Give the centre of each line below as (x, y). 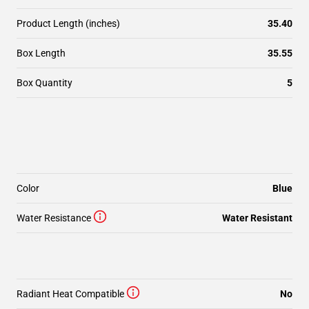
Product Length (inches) (68, 23)
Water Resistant (257, 218)
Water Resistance (54, 218)
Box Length (41, 53)
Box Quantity (44, 83)
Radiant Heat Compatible (70, 294)
